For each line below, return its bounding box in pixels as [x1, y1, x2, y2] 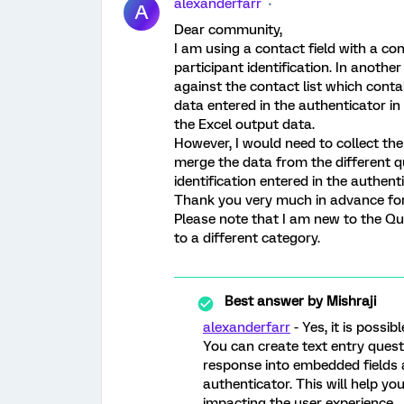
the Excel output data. [174, 116, 315, 133]
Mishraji [323, 293, 376, 309]
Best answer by [225, 293, 323, 309]
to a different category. [174, 230, 320, 246]
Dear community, [174, 22, 282, 38]
